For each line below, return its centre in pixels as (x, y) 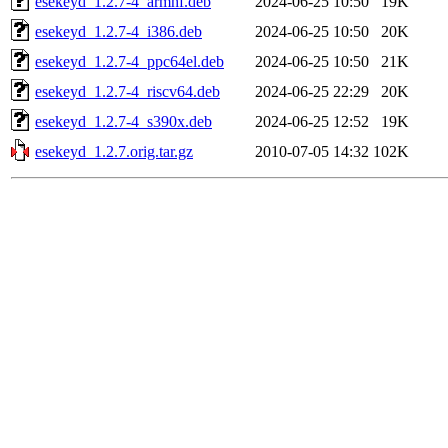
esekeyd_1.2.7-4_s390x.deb (123, 121)
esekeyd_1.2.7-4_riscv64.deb (127, 91)
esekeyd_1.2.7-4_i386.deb (118, 31)
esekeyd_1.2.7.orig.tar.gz (114, 151)
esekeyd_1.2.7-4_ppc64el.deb (129, 61)
